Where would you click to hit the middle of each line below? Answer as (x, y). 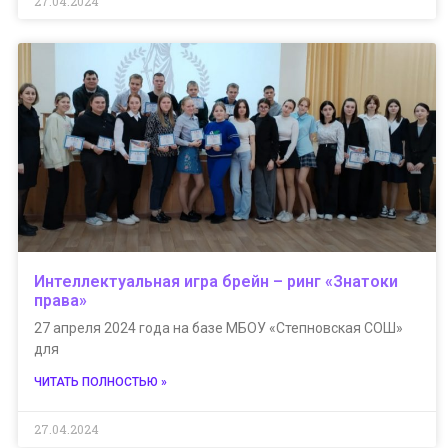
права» (60, 300)
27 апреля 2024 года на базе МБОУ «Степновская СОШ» (218, 328)
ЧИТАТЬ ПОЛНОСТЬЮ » (100, 382)
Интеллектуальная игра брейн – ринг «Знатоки (216, 281)
